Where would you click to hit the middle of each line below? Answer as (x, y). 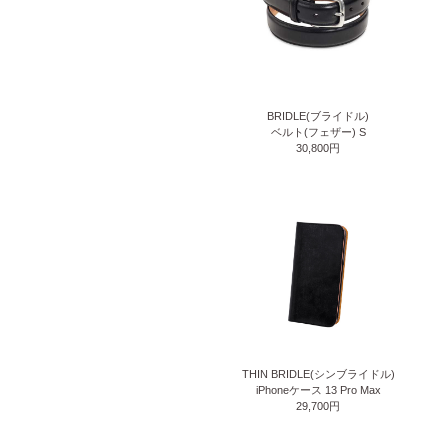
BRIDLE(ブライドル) (318, 115)
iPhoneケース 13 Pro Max (318, 390)
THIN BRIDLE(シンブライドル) (318, 374)
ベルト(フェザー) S (318, 131)
